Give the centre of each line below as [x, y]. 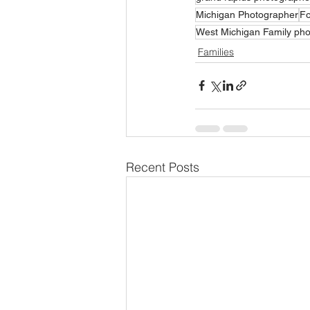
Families [216, 52]
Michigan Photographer [247, 14]
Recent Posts [163, 167]
